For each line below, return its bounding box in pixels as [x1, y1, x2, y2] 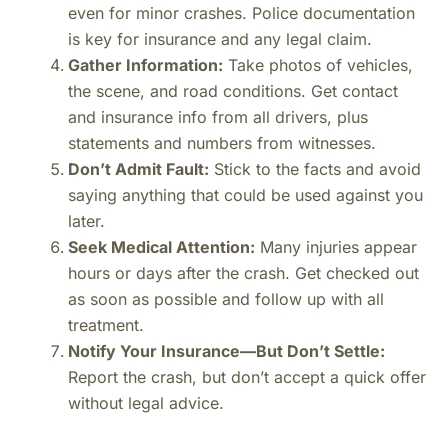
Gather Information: [68, 55, 223, 75]
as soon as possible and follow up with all [68, 289, 384, 309]
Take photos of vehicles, [223, 55, 413, 75]
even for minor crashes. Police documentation [68, 3, 415, 23]
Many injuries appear [255, 237, 417, 257]
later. [68, 211, 105, 231]
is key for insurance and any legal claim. [68, 29, 372, 49]
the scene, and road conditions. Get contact [68, 81, 398, 101]
